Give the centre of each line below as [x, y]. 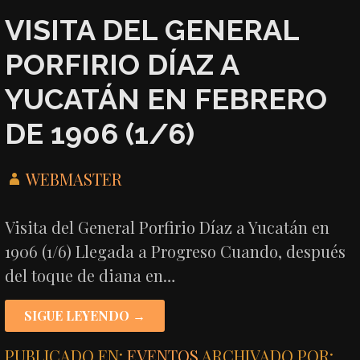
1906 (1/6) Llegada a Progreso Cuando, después [176, 252]
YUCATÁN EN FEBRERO [166, 98]
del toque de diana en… [90, 276]
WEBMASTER [74, 179]
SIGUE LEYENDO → [85, 316]
